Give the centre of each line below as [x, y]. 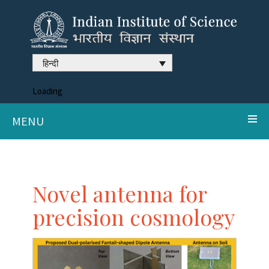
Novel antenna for [119, 193]
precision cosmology [134, 216]
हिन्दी [50, 63]
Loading [47, 91]
